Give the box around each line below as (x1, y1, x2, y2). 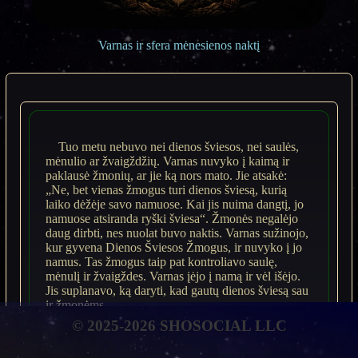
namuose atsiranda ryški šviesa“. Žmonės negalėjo (46, 211, 298, 225)
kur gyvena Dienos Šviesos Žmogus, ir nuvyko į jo (46, 240, 302, 254)
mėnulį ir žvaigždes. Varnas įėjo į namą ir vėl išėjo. (46, 268, 300, 283)
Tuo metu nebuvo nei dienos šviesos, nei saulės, (58, 139, 299, 153)
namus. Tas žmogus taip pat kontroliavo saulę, (46, 254, 277, 268)
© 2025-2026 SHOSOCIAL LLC (71, 316, 287, 334)
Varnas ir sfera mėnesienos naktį (98, 38, 260, 52)
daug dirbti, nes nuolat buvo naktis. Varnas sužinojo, (46, 225, 308, 240)
